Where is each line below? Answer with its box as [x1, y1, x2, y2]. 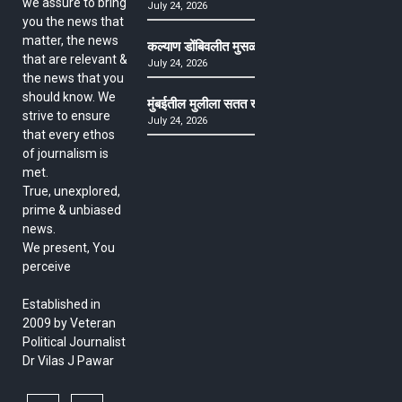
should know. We [22, 90, 116, 105]
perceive [22, 259, 71, 275]
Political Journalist [22, 335, 126, 350]
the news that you [22, 71, 124, 86]
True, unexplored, [22, 184, 120, 199]
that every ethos [22, 127, 115, 143]
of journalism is [22, 146, 109, 162]
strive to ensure [22, 109, 110, 124]
